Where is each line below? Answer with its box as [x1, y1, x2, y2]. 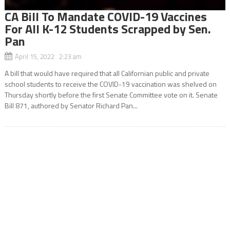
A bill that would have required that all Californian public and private [4, 67, 209, 79]
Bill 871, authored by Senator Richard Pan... [4, 100, 138, 111]
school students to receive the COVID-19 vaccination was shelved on [4, 78, 217, 89]
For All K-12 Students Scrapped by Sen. [4, 19, 211, 38]
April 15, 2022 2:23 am [14, 51, 82, 62]
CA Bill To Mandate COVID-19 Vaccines [4, 7, 207, 26]
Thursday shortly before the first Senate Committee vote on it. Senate [4, 89, 218, 100]
